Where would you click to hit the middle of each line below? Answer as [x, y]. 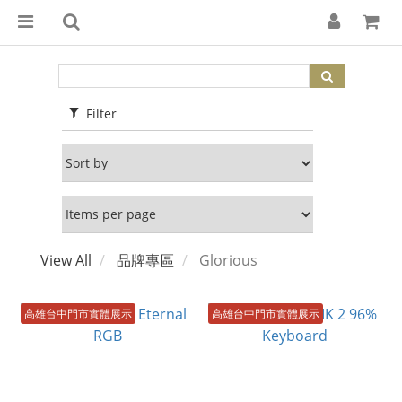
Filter [101, 114]
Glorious [228, 261]
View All [66, 261]
